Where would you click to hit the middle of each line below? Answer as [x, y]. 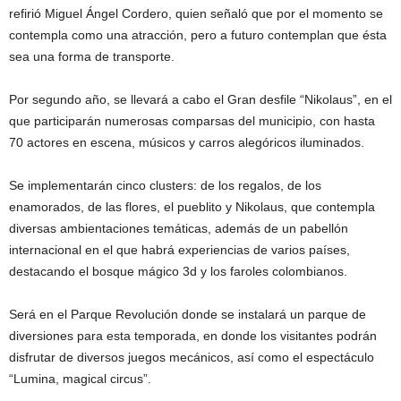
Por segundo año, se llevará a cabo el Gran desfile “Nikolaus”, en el [200, 99]
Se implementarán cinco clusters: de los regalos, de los [165, 185]
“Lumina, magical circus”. [80, 378]
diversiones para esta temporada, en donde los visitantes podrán [193, 335]
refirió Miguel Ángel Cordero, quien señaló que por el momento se [196, 13]
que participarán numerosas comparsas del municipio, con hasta [192, 120]
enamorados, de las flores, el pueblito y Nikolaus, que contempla [192, 206]
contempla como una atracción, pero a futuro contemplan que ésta [198, 34]
